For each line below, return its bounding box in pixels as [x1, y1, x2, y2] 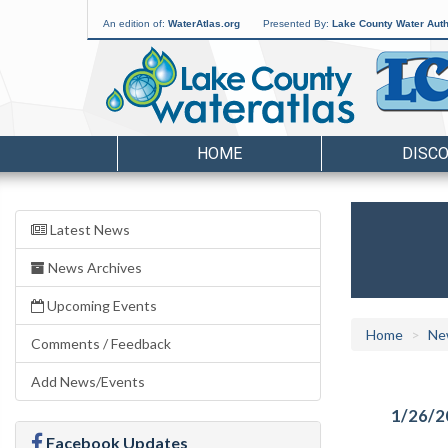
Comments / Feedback [31, 335, 171, 352]
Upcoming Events [44, 297, 157, 314]
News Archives [45, 259, 142, 276]
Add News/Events [31, 373, 145, 390]
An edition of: [103, 18, 168, 29]
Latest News [47, 221, 130, 238]
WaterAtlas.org [168, 18, 240, 29]
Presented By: [263, 18, 332, 29]
